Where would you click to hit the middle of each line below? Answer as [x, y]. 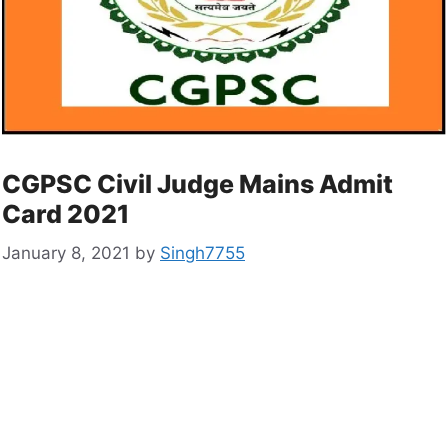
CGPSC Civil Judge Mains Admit [197, 184]
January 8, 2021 [66, 252]
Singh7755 [202, 252]
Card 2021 [65, 214]
